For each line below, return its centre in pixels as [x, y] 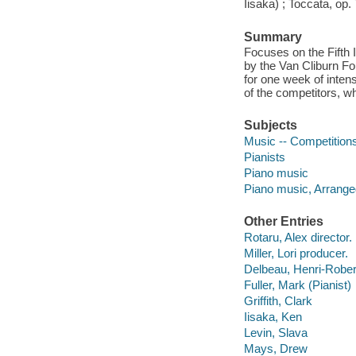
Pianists [264, 157]
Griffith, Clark [278, 300]
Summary [273, 37]
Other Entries [283, 222]
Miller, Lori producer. [296, 253]
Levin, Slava [275, 333]
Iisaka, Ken [273, 316]
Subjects [270, 126]
